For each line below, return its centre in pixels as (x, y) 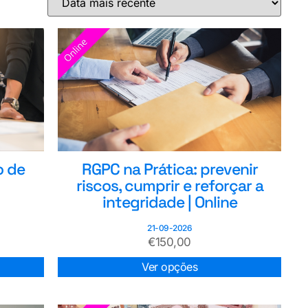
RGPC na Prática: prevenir (169, 169)
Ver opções (170, 266)
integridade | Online (169, 202)
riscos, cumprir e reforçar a (169, 185)
